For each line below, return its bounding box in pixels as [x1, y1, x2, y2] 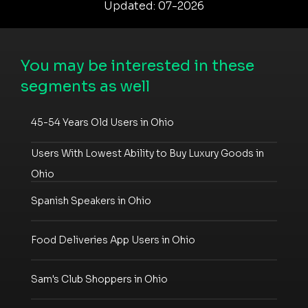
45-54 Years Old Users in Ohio [31, 116, 174, 129]
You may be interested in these [21, 56, 254, 75]
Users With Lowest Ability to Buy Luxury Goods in [31, 146, 264, 159]
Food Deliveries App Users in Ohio [31, 234, 195, 247]
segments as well [21, 76, 150, 96]
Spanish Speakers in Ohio [31, 195, 151, 208]
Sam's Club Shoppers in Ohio [31, 273, 168, 286]
